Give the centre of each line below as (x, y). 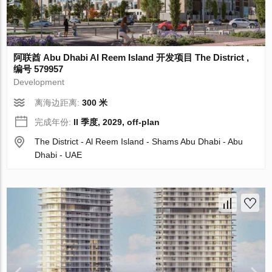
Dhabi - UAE (59, 155)
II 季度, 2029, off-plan (117, 122)
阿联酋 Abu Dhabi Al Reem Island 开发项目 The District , (131, 57)
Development (39, 82)
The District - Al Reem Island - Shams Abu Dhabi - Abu (139, 141)
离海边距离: (59, 102)
